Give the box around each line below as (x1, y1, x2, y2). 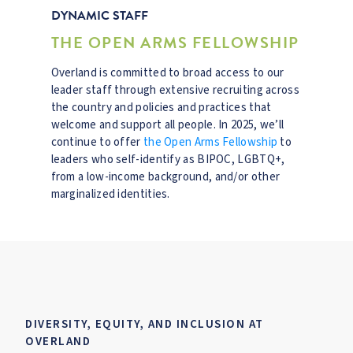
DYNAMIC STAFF (50, 6, 148, 25)
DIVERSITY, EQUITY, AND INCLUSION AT (25, 316, 264, 333)
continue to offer (50, 134, 143, 150)
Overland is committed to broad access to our (50, 65, 284, 81)
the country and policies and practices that (50, 99, 272, 116)
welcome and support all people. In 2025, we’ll (50, 117, 284, 133)
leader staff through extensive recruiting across (50, 82, 299, 98)
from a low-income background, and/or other (50, 169, 281, 185)
